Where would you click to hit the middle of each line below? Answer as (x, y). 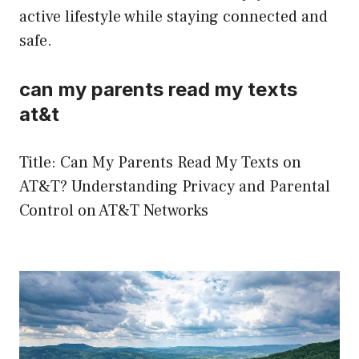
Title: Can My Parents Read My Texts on (160, 162)
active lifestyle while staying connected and (173, 16)
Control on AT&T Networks (114, 210)
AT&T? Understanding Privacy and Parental (175, 186)
